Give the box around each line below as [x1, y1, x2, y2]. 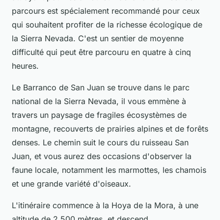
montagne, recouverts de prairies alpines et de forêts [12, 123, 208, 134]
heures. [12, 60, 39, 71]
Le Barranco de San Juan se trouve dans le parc [12, 82, 190, 92]
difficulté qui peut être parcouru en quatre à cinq [12, 47, 191, 57]
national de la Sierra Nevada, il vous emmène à [12, 96, 186, 106]
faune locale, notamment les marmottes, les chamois [12, 165, 206, 175]
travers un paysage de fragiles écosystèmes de [12, 110, 187, 120]
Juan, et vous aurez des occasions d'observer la [12, 151, 192, 161]
